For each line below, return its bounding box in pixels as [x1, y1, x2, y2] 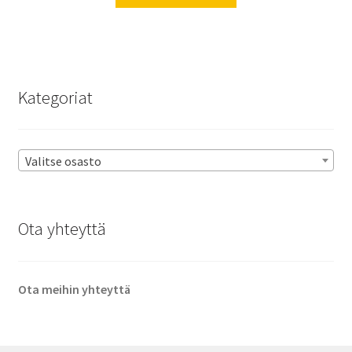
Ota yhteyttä [17, 218, 106, 240]
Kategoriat [17, 86, 93, 108]
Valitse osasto [24, 153, 101, 170]
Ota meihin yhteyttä [17, 280, 130, 297]
